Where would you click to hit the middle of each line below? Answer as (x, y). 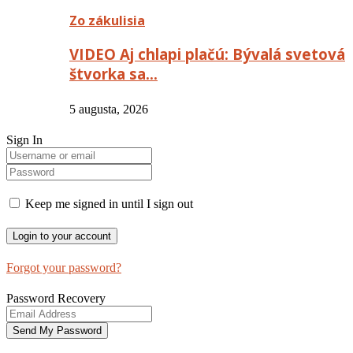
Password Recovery (56, 298)
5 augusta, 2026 (109, 109)
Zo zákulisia (107, 21)
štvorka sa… (113, 73)
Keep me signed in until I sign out (108, 203)
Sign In (24, 139)
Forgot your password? (64, 267)
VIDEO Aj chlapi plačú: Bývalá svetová (207, 54)
